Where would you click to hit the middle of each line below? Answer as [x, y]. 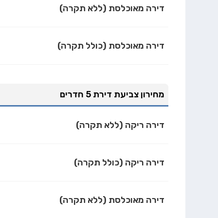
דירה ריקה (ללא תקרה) [120, 125]
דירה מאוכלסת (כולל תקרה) [111, 45]
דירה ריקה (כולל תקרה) [119, 163]
